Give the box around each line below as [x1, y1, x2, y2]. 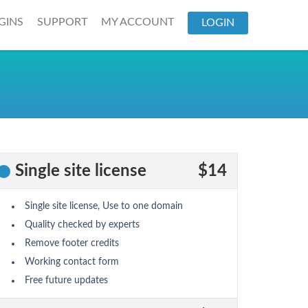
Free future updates [25, 276, 108, 286]
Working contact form [25, 257, 119, 267]
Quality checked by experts [25, 220, 140, 230]
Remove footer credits [25, 239, 119, 249]
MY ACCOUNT [101, 16, 174, 27]
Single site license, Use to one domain [25, 201, 183, 212]
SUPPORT [37, 16, 87, 27]
